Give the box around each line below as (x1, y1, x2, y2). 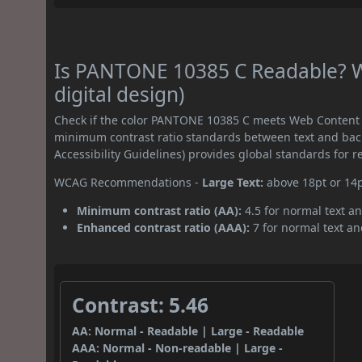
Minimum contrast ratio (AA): (77, 203, 242, 219)
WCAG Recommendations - (54, 175, 203, 191)
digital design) (54, 81, 185, 108)
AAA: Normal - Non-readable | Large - (72, 340, 284, 356)
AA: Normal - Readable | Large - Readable (72, 323, 305, 339)
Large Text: (202, 175, 264, 191)
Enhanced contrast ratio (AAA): (77, 220, 250, 236)
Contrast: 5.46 (72, 292, 209, 319)
